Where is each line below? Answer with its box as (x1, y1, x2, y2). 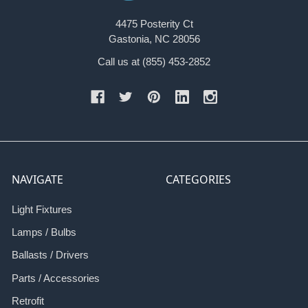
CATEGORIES (165, 172, 231, 188)
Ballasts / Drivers (11, 249, 89, 261)
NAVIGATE (11, 172, 63, 188)
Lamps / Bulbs (11, 226, 76, 239)
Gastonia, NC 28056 (108, 32, 200, 45)
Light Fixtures (11, 203, 72, 215)
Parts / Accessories (11, 272, 100, 284)
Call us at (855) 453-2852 (98, 55, 210, 67)
